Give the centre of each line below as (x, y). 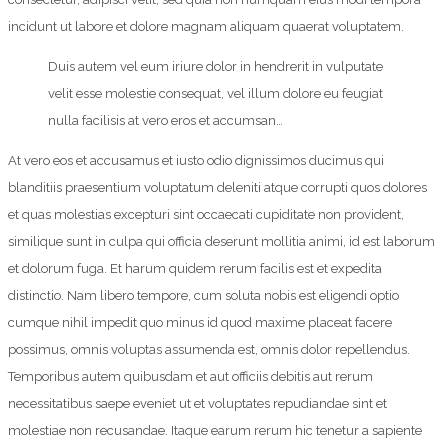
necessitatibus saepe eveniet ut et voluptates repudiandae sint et (197, 404)
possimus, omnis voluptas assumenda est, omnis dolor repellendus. (209, 350)
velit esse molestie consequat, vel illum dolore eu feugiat (215, 94)
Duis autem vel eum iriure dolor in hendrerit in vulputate (215, 67)
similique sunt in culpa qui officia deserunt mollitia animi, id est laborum (221, 242)
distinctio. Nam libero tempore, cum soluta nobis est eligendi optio (203, 296)
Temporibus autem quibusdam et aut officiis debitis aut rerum (190, 377)
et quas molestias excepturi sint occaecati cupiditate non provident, (206, 215)
